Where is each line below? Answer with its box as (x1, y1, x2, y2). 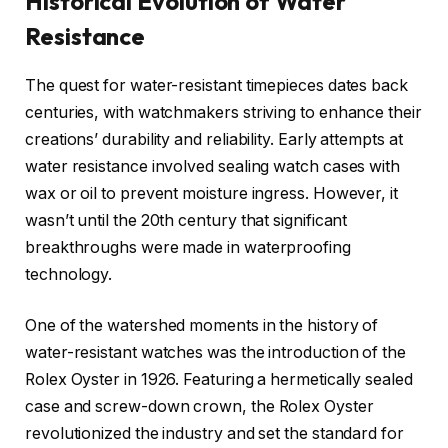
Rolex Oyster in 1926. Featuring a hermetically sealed (25, 370, 413, 390)
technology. (25, 264, 113, 284)
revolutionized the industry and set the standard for (25, 424, 404, 444)
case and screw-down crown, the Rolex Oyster (25, 397, 374, 417)
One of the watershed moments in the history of (25, 316, 379, 336)
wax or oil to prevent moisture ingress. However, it (25, 183, 398, 203)
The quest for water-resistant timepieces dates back (25, 75, 408, 95)
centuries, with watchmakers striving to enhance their (25, 102, 422, 122)
